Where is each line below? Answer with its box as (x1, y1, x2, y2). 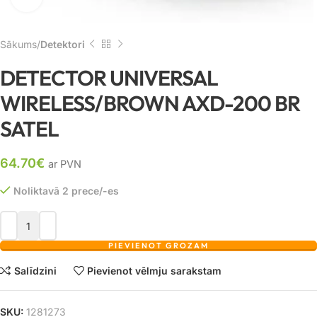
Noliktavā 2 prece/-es (13, 185, 119, 197)
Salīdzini (13, 264, 57, 277)
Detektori (40, 38, 85, 50)
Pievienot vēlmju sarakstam (87, 264, 222, 277)
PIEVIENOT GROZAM (108, 241, 209, 251)
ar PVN (48, 158, 81, 171)
